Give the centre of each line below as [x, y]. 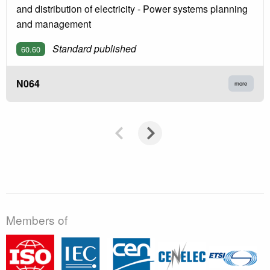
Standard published [94, 48]
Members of [37, 220]
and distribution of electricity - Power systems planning [132, 8]
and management [54, 24]
